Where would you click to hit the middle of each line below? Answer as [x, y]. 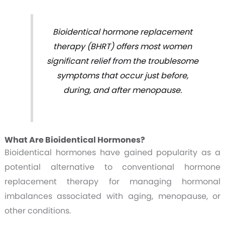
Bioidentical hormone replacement [123, 32]
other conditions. [37, 211]
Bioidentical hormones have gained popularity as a [113, 153]
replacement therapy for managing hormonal [113, 182]
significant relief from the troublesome [123, 61]
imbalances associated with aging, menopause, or [113, 196]
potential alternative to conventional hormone [113, 167]
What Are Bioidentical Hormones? [75, 140]
